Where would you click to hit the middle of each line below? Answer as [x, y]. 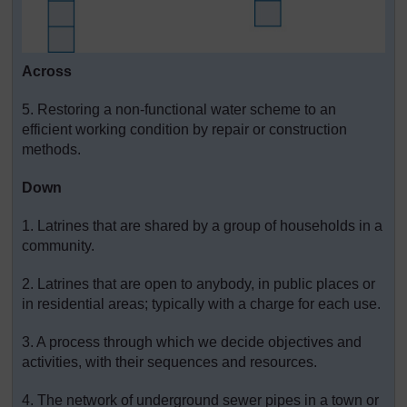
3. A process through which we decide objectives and [192, 342]
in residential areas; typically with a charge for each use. [201, 304]
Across [47, 72]
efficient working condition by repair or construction [184, 130]
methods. [51, 150]
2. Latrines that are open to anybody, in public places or [199, 284]
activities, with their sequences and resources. [169, 362]
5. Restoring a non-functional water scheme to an [179, 110]
